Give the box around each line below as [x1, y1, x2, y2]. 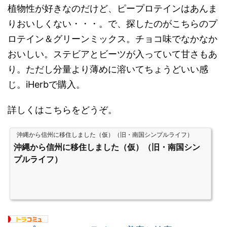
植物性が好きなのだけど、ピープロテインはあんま [8, 3, 217, 14]
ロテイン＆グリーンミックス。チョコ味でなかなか [8, 33, 217, 45]
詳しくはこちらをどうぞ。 [8, 104, 117, 116]
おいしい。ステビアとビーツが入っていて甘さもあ [8, 49, 217, 60]
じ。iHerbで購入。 [8, 79, 85, 90]
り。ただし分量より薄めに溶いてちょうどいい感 [8, 64, 208, 75]
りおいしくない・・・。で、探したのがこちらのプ [8, 18, 217, 29]
